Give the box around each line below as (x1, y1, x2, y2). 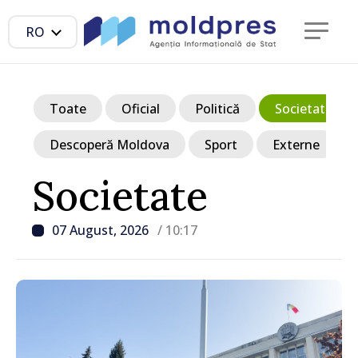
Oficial (121, 99, 160, 117)
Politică (195, 99, 240, 117)
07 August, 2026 (52, 221, 152, 239)
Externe (272, 135, 320, 153)
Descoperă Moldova (50, 135, 169, 153)
